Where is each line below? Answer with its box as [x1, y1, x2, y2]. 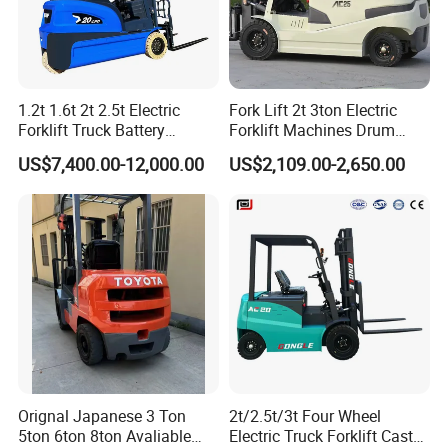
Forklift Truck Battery [18, 119, 166, 142]
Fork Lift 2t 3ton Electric [228, 99, 397, 122]
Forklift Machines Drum [228, 119, 395, 142]
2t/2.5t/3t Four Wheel [228, 404, 381, 427]
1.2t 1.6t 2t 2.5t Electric [18, 99, 181, 122]
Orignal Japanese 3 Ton [18, 404, 187, 427]
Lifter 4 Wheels [228, 139, 334, 162]
